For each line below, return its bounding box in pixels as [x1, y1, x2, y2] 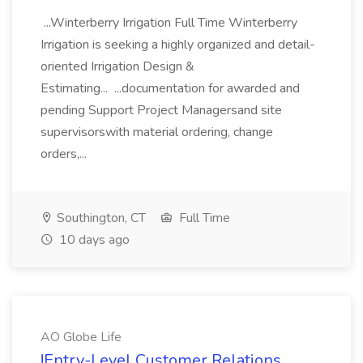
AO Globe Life [41, 328, 122, 346]
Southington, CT [53, 209, 146, 227]
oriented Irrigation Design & [41, 58, 194, 75]
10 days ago [56, 231, 130, 249]
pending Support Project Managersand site [41, 101, 282, 119]
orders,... [41, 145, 90, 163]
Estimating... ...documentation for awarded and [41, 79, 300, 97]
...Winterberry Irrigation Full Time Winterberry [41, 14, 297, 32]
